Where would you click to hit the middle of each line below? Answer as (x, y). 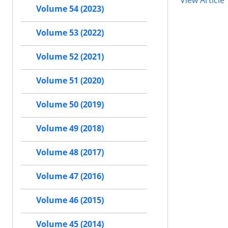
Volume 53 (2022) (70, 33)
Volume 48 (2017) (70, 152)
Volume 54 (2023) (70, 9)
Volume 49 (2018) (70, 128)
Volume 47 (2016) (70, 176)
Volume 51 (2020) (70, 80)
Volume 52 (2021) (70, 56)
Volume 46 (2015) (70, 200)
